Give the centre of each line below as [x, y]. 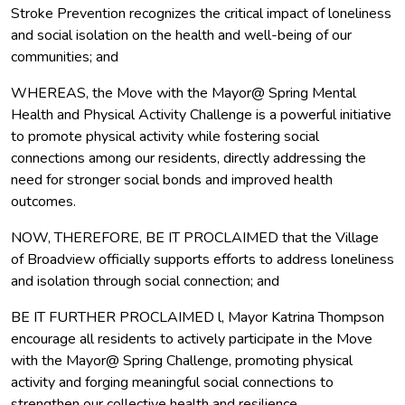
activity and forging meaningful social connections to [172, 382]
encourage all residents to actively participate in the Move [192, 339]
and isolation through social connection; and [145, 281]
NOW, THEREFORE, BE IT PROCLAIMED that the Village [195, 237]
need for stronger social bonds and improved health [172, 179]
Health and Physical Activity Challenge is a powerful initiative [201, 114]
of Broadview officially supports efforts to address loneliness [202, 259]
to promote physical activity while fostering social [165, 136]
